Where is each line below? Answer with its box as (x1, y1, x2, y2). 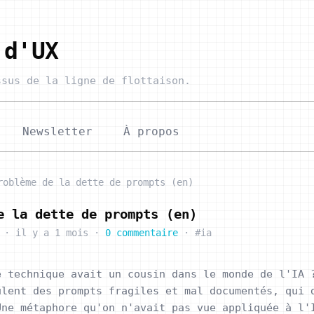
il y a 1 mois (15, 226, 88, 238)
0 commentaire (105, 226, 178, 238)
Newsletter (22, 124, 93, 138)
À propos (123, 124, 179, 138)
